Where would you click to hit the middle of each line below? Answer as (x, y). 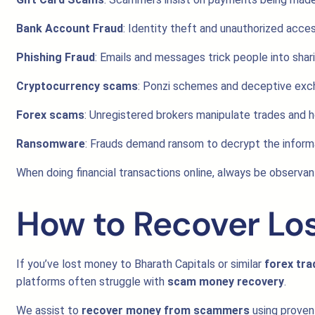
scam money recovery (226, 282)
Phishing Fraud (56, 57)
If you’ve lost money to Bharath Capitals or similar (140, 264)
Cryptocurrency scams (77, 86)
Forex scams (50, 115)
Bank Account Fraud (70, 28)
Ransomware (51, 144)
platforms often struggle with (92, 282)
